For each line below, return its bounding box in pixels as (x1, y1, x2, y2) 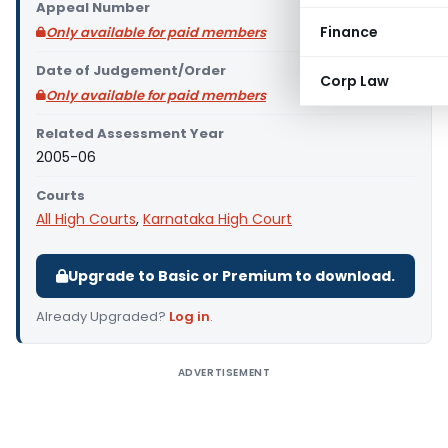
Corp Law (320, 71, 389, 91)
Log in (169, 307, 210, 326)
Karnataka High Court (143, 209, 292, 229)
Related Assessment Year (36, 124, 224, 143)
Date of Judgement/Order (36, 61, 226, 80)
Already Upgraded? (36, 307, 169, 326)
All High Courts (36, 209, 136, 229)
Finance (320, 22, 378, 42)
